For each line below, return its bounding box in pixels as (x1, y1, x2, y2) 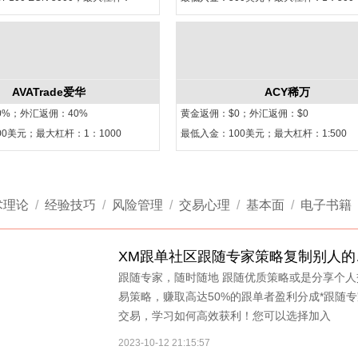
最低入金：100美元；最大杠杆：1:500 (181, 128, 347, 139)
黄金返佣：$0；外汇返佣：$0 (181, 108, 308, 119)
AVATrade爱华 (12, 86, 86, 98)
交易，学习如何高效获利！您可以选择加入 (118, 309, 331, 322)
